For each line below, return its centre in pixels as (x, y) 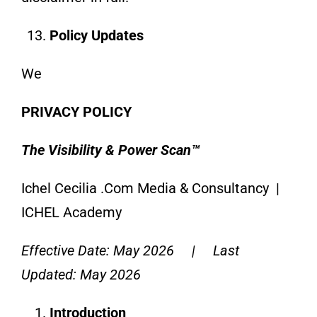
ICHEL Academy (71, 212)
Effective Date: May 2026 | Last (130, 250)
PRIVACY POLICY (76, 111)
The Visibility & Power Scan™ (110, 150)
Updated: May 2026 (81, 274)
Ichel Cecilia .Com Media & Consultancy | (152, 188)
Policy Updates (96, 35)
